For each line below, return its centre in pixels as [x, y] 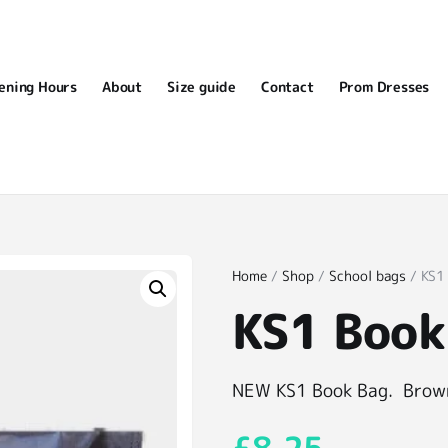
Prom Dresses [384, 87]
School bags [367, 276]
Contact [287, 87]
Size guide [202, 87]
